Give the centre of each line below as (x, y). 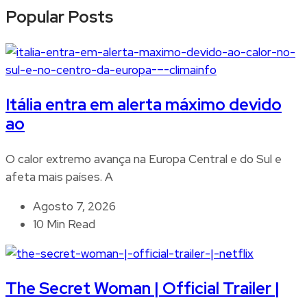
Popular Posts (59, 17)
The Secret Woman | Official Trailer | (143, 288)
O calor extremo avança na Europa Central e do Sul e (144, 159)
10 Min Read (64, 224)
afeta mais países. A (59, 177)
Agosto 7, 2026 (74, 207)
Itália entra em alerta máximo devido (144, 105)
